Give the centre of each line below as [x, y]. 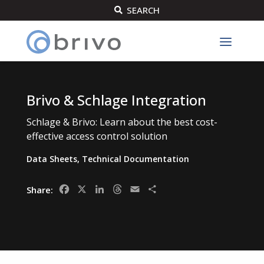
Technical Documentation [135, 159]
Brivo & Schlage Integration [116, 100]
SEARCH [143, 10]
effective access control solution [97, 136]
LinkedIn [125, 189]
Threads [143, 189]
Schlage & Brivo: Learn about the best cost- [122, 122]
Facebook [92, 189]
